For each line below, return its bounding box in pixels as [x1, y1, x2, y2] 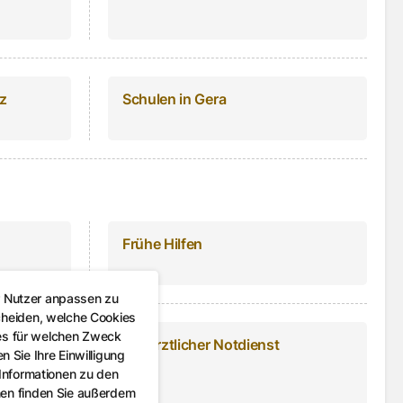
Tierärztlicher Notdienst [122, 335, 280, 354]
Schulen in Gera [122, 89, 227, 108]
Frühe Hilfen [122, 234, 203, 253]
